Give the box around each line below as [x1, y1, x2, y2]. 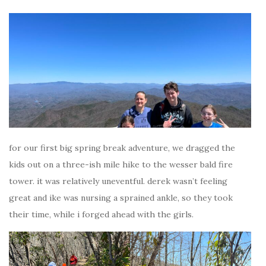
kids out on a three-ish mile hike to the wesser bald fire [9, 159, 233, 170]
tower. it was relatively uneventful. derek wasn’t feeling [9, 175, 227, 186]
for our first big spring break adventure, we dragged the [9, 142, 235, 153]
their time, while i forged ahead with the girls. [9, 208, 194, 220]
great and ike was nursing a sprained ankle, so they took [9, 192, 233, 203]
